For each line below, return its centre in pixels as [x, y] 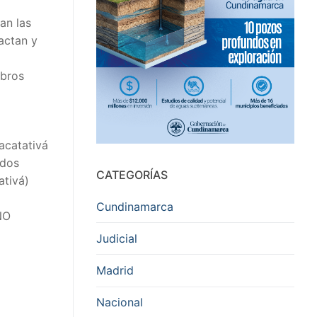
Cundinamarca [135, 206]
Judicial [117, 238]
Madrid [115, 270]
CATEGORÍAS [132, 174]
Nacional [120, 302]
